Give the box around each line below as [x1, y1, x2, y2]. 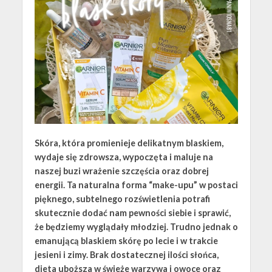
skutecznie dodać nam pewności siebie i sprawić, [34, 207, 231, 218]
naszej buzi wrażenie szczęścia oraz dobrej [34, 165, 209, 176]
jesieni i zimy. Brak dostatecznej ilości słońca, [34, 249, 219, 260]
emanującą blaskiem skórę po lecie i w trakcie [34, 235, 218, 246]
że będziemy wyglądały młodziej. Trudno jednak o [34, 221, 238, 232]
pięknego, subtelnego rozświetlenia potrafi [34, 193, 210, 204]
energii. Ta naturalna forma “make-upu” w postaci [34, 179, 238, 190]
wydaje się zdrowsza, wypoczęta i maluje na [34, 151, 213, 162]
